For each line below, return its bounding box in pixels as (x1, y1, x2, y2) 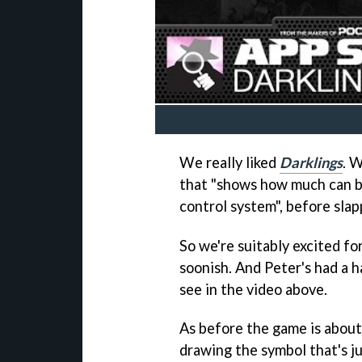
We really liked (179, 153, 280, 171)
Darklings (280, 153, 343, 171)
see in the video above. (179, 280, 327, 298)
